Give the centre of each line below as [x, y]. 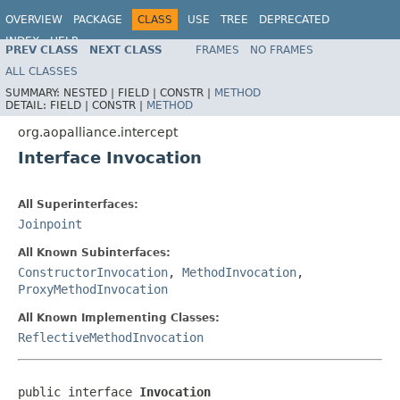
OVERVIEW [34, 20]
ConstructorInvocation [93, 272]
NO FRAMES [282, 50]
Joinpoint [50, 224]
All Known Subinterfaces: [94, 252]
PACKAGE [98, 20]
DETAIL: [28, 105]
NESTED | [91, 92]
